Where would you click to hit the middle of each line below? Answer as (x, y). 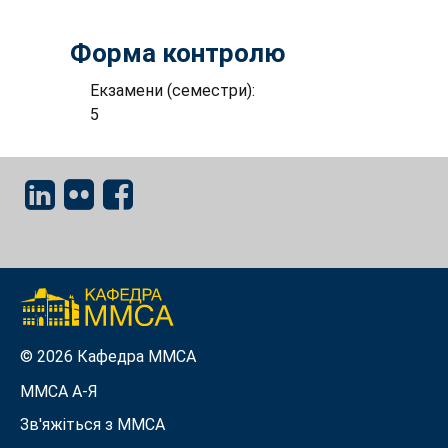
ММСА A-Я (59, 391)
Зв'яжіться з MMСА (92, 424)
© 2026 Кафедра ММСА (108, 356)
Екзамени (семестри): (174, 90)
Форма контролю (178, 53)
